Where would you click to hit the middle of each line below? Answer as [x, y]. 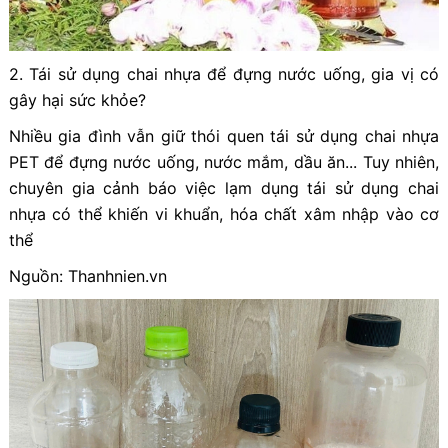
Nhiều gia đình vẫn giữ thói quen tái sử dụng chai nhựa [224, 136]
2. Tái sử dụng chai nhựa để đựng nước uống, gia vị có [224, 74]
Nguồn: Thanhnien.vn [87, 276]
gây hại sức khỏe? [77, 100]
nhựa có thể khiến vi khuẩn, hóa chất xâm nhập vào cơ [224, 214]
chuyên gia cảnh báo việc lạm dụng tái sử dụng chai [224, 188]
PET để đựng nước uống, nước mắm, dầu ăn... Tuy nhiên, [224, 162]
